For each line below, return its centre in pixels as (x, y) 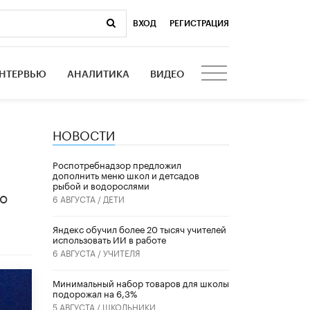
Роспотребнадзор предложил (117, 164)
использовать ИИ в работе (109, 239)
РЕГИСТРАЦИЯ (199, 23)
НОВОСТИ (84, 133)
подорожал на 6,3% (95, 293)
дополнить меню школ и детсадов (126, 175)
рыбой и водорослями (101, 185)
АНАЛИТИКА (99, 74)
